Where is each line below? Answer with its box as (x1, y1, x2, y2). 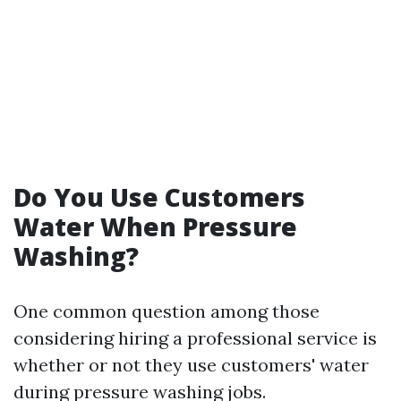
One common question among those (13, 300, 320, 322)
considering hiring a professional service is (13, 327, 377, 349)
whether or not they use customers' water (13, 354, 369, 376)
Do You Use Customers (13, 180, 305, 214)
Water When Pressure (13, 209, 297, 243)
